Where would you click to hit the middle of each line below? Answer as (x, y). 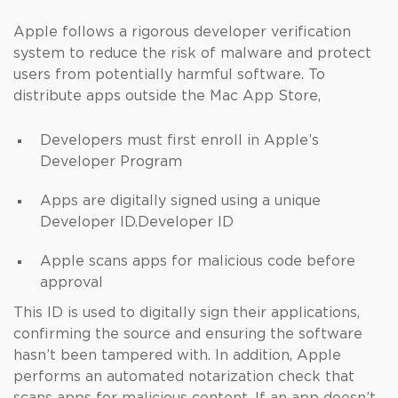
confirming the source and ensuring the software (188, 334)
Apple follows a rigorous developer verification (182, 32)
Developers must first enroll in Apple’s (179, 140)
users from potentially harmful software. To (169, 75)
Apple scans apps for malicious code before (198, 261)
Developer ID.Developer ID (137, 222)
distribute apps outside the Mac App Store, (169, 96)
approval (72, 283)
